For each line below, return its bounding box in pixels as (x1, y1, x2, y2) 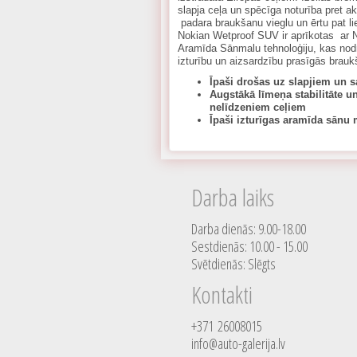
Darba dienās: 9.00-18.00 (191, 219, 306, 238)
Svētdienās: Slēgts (191, 254, 276, 273)
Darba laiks (191, 181, 274, 214)
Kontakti (191, 278, 253, 311)
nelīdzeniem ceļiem (210, 101, 306, 113)
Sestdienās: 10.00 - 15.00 (191, 237, 308, 256)
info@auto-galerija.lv (191, 334, 285, 353)
